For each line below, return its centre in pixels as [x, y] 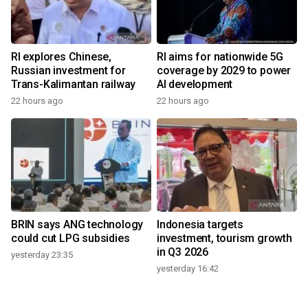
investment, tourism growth [224, 239]
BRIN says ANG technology [77, 225]
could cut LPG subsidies [70, 239]
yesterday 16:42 [188, 269]
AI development [195, 85]
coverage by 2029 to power [224, 71]
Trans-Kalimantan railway [74, 85]
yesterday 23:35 [42, 255]
